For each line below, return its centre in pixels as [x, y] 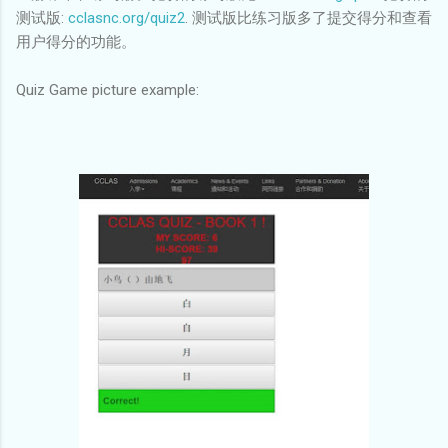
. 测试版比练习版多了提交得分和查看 [308, 17]
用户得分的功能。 [76, 41]
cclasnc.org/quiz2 [126, 17]
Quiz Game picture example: [107, 89]
